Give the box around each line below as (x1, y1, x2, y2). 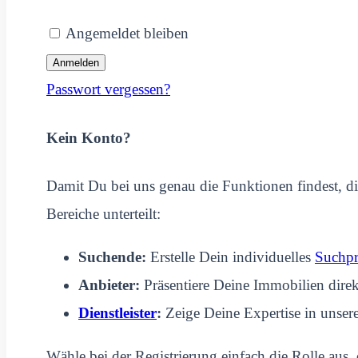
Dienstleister (78, 304, 157, 321)
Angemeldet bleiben (66, 25, 189, 42)
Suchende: (78, 248, 146, 265)
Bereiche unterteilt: (46, 205, 161, 222)
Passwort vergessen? (46, 81, 170, 98)
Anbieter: (78, 276, 140, 293)
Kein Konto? (46, 129, 131, 146)
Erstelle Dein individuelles (146, 248, 315, 265)
